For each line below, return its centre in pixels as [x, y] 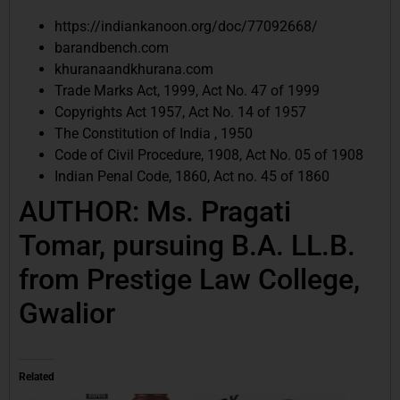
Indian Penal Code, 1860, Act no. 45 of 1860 [192, 176]
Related [37, 376]
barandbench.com [112, 47]
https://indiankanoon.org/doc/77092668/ [186, 26]
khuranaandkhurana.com [134, 69]
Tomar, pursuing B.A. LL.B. [187, 245]
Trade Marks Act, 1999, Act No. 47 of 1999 [187, 90]
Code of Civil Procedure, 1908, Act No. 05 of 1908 [209, 154]
